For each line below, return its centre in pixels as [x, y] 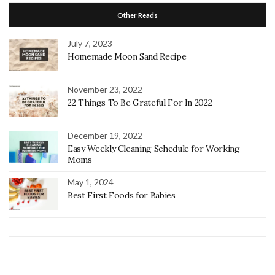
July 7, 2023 [90, 43]
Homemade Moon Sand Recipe [127, 56]
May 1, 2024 [91, 182]
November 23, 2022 [105, 89]
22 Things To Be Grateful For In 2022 [140, 102]
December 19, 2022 [105, 135]
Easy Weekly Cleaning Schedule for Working [154, 148]
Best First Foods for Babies [122, 195]
